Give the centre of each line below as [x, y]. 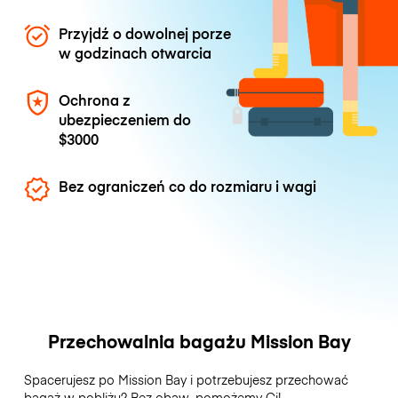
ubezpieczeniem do [125, 119]
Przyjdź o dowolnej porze [145, 32]
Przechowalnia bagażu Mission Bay [199, 341]
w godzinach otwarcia [135, 52]
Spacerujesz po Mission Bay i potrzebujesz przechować [186, 380]
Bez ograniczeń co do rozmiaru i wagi [188, 186]
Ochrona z [95, 99]
